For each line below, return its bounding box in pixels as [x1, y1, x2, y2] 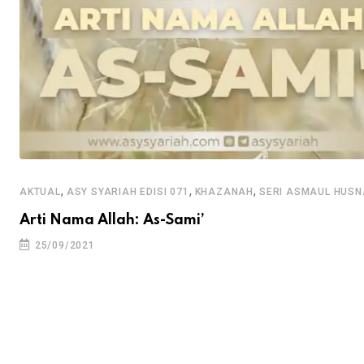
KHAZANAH [194, 185, 254, 197]
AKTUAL [19, 185, 61, 197]
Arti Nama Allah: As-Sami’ [19, 212, 205, 227]
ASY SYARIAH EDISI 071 [66, 185, 189, 197]
